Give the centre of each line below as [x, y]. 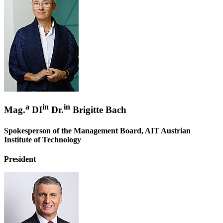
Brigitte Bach [98, 110]
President [20, 159]
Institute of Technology [43, 139]
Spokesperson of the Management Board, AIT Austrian [97, 130]
